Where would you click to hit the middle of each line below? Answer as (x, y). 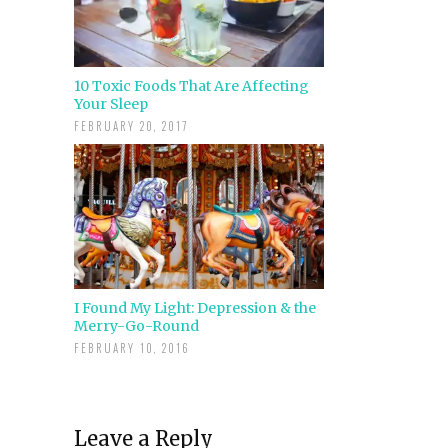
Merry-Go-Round (136, 326)
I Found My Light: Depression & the (195, 308)
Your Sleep (111, 104)
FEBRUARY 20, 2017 (131, 126)
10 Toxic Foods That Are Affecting (191, 86)
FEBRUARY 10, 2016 (132, 348)
